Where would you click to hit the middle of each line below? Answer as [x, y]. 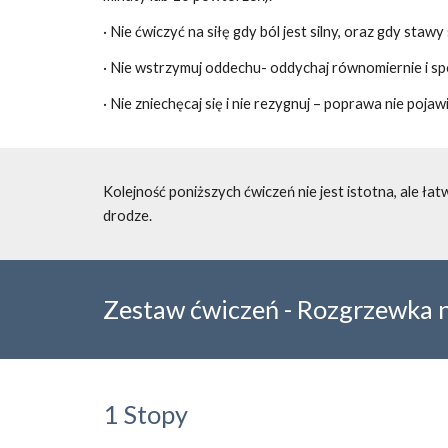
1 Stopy [145, 414]
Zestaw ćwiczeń [193, 309]
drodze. [127, 215]
